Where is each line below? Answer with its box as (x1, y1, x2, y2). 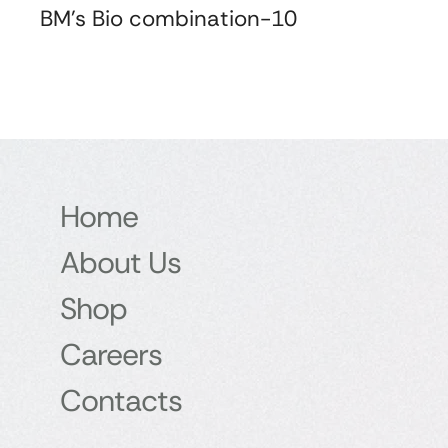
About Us (60, 243, 181, 283)
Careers (60, 335, 162, 375)
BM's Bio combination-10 (40, 3, 297, 33)
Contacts (60, 381, 182, 421)
